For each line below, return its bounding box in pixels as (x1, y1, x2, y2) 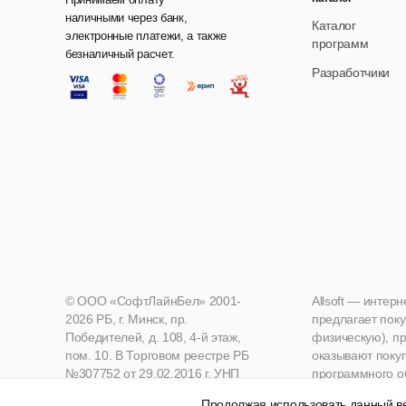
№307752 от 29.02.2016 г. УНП (65, 366, 240, 382)
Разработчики (312, 65, 391, 81)
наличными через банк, (65, 11, 188, 25)
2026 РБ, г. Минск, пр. (65, 312, 188, 327)
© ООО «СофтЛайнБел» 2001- (65, 294, 241, 309)
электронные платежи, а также (65, 29, 227, 43)
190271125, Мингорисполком (65, 384, 231, 400)
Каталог (312, 18, 356, 34)
